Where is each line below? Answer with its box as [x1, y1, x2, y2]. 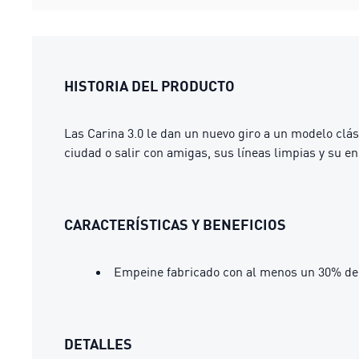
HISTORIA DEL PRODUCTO [64, 77, 235, 95]
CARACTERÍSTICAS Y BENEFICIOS [64, 216, 286, 233]
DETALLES [64, 335, 132, 353]
